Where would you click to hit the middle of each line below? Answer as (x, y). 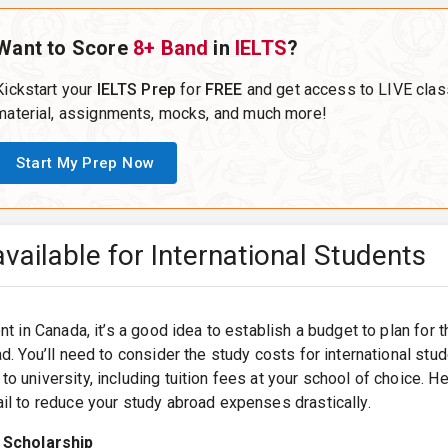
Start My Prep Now (85, 163)
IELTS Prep (136, 89)
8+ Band (170, 48)
